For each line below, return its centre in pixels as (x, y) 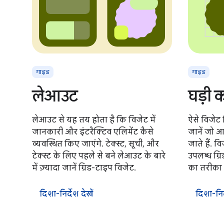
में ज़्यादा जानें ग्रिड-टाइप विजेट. (84, 168)
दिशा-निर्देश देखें (67, 194)
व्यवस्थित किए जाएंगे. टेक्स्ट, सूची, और (95, 144)
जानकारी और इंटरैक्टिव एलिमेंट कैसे (93, 132)
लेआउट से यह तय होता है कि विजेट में (94, 120)
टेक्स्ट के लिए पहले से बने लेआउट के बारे (99, 156)
